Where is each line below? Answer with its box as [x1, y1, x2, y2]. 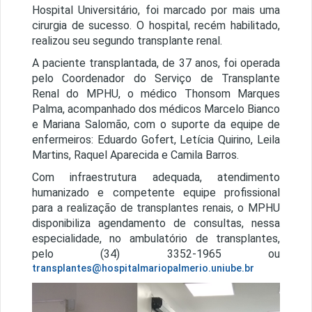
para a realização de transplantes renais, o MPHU [31, 201, 281, 214]
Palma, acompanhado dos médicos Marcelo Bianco [31, 102, 281, 116]
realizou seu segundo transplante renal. [31, 34, 225, 47]
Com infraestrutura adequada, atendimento [31, 171, 281, 184]
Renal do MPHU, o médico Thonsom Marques [31, 87, 281, 100]
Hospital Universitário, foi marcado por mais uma [31, 3, 281, 17]
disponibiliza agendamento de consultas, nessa [31, 217, 281, 230]
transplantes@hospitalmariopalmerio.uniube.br [31, 263, 254, 274]
